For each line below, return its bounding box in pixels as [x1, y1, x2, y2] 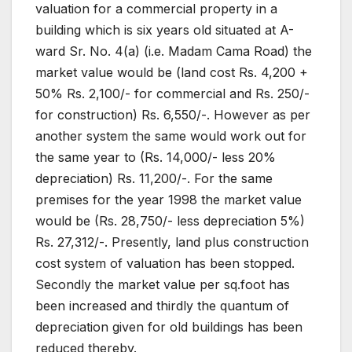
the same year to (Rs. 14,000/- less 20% [35, 149, 276, 166]
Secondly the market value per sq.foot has [35, 277, 290, 293]
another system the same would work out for [35, 128, 306, 145]
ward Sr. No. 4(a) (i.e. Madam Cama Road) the [35, 43, 312, 60]
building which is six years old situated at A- [35, 22, 294, 38]
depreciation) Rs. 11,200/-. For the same [35, 170, 273, 187]
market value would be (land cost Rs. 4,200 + [35, 64, 308, 81]
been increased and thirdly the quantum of [35, 298, 289, 314]
